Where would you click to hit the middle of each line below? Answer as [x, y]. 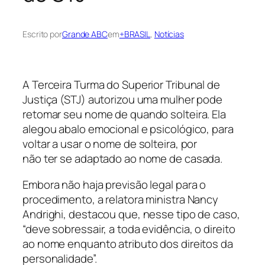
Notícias [169, 34]
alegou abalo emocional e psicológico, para [128, 129]
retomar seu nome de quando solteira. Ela [124, 114]
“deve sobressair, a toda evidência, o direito [129, 229]
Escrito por [42, 34]
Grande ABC [85, 34]
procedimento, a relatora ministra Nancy [121, 199]
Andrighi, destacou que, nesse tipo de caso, [131, 214]
